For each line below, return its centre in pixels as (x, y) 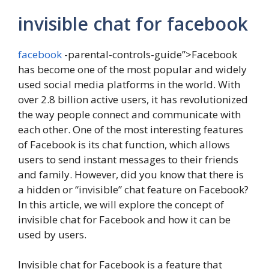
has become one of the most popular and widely (132, 69)
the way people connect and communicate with (129, 114)
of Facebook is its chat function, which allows (124, 144)
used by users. (52, 234)
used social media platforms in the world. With (129, 84)
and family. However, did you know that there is (131, 174)
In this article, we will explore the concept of (121, 204)
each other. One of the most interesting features (131, 129)
